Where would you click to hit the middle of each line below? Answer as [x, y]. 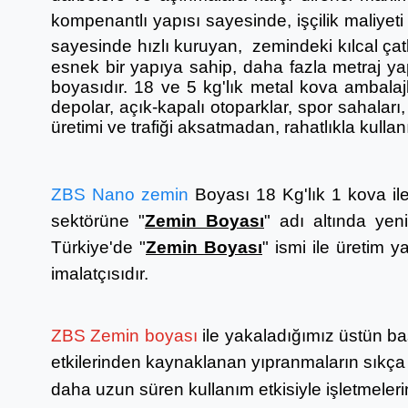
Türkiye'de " [98, 247]
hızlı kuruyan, [189, 46]
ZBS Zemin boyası [124, 336]
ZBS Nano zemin [120, 194]
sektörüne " [98, 221]
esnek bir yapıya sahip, [147, 67]
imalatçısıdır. [102, 274]
